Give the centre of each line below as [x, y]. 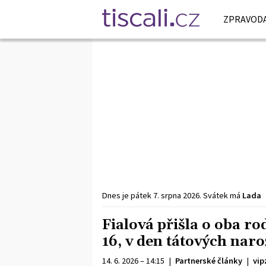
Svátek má [223, 195]
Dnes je [116, 195]
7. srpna [167, 195]
